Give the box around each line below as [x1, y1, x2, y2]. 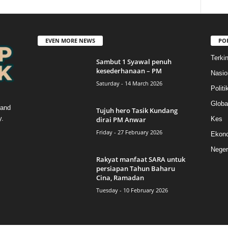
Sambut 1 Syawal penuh [96, 56, 172, 66]
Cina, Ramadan [96, 173, 144, 182]
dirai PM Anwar [96, 115, 146, 124]
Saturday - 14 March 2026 [96, 79, 162, 87]
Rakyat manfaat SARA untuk [96, 154, 185, 164]
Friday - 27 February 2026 [96, 128, 162, 136]
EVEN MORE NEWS [45, 36, 95, 44]
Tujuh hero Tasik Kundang [96, 105, 178, 115]
